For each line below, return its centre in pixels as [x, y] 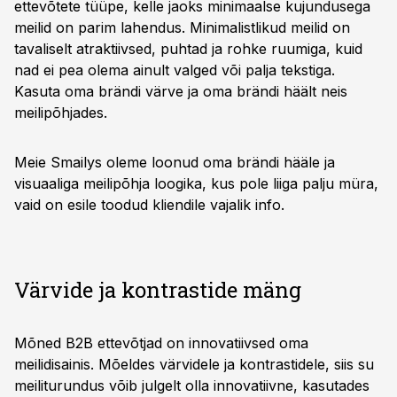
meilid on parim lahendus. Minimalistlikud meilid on [182, 27]
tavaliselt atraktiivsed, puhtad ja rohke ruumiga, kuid [188, 49]
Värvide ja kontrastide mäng [158, 290]
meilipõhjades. [61, 113]
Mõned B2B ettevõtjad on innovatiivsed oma [161, 343]
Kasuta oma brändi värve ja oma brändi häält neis [181, 91]
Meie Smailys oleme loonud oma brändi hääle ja [175, 162]
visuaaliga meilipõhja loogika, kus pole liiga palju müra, [196, 183]
